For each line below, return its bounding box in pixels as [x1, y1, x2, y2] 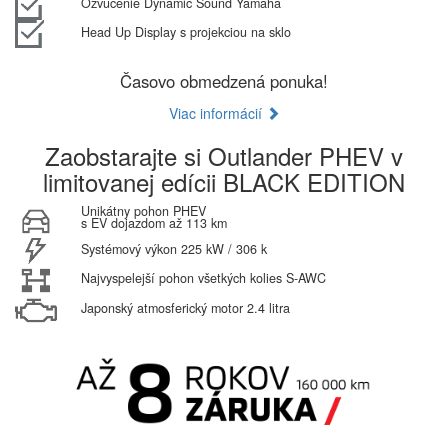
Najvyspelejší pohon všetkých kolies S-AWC [80, 269, 326, 288]
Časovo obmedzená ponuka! [120, 68, 328, 93]
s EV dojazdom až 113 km [80, 213, 227, 232]
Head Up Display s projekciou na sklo [80, 22, 291, 41]
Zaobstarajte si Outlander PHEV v [45, 137, 403, 173]
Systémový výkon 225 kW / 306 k [80, 239, 267, 258]
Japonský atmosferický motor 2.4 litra [80, 299, 290, 318]
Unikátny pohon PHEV [80, 201, 206, 220]
